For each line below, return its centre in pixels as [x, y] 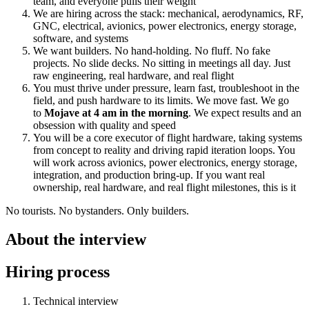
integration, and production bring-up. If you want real [149, 175]
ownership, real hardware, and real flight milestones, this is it [165, 187]
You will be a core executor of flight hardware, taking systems [168, 137]
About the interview [76, 240]
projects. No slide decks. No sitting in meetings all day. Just [162, 63]
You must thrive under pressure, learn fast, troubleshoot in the [166, 88]
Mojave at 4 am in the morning [116, 112]
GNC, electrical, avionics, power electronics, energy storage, [165, 26]
